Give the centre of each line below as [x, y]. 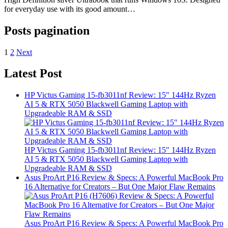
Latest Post [33, 74]
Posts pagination [47, 30]
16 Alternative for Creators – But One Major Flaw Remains [120, 187]
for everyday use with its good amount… [70, 9]
